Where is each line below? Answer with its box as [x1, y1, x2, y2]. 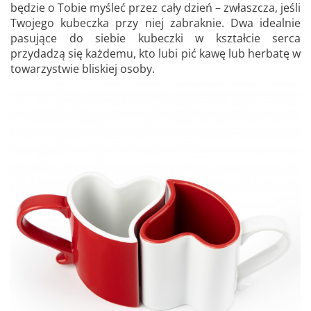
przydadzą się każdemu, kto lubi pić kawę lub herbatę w [10, 46, 301, 61]
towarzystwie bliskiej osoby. [10, 61, 155, 76]
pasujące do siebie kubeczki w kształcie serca [10, 31, 301, 46]
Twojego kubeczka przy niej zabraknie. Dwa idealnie [10, 15, 301, 31]
